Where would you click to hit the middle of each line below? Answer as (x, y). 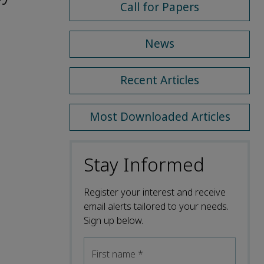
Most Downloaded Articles (160, 117)
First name (115, 254)
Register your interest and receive (155, 192)
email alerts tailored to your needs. (156, 206)
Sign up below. (113, 220)
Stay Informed (144, 165)
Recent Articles (160, 80)
